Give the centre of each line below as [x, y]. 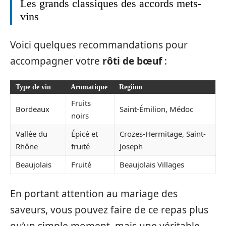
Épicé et [84, 134]
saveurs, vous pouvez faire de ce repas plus [109, 210]
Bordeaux [33, 109]
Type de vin [33, 87]
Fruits [81, 103]
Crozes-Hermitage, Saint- [163, 134]
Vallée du [32, 134]
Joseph [131, 146]
